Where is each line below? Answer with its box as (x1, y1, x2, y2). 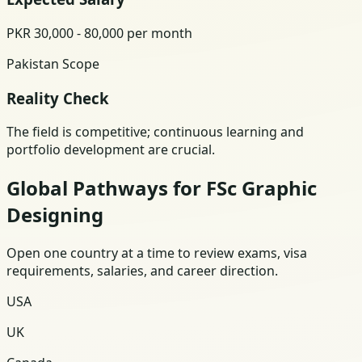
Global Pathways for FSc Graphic (6, 175, 317, 202)
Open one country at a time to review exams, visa (6, 244, 307, 263)
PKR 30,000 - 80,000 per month (6, 23, 192, 42)
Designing (6, 201, 103, 229)
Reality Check (6, 87, 109, 108)
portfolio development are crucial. (6, 141, 215, 159)
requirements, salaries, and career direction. (6, 262, 278, 280)
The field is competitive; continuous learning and (6, 123, 304, 141)
